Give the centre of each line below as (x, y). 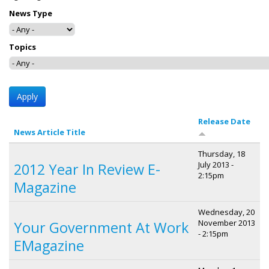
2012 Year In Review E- (87, 169)
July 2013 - (216, 164)
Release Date (224, 121)
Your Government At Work (101, 227)
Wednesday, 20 (226, 212)
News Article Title (50, 132)
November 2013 (227, 222)
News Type (31, 13)
